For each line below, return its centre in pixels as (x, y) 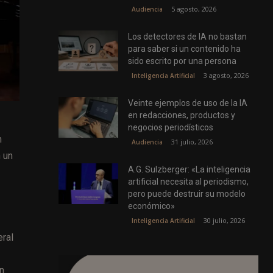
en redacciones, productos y (182, 115)
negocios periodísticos (171, 127)
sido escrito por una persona (183, 61)
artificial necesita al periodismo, (189, 181)
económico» (152, 206)
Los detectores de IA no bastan (188, 36)
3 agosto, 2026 (226, 75)
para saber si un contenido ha (185, 48)
